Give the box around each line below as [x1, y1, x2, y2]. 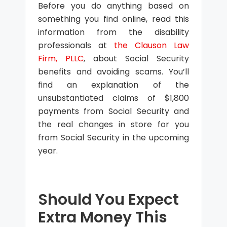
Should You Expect [37, 189, 179, 210]
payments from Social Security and [37, 105, 190, 117]
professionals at [37, 40, 114, 51]
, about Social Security [83, 53, 190, 64]
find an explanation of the [37, 79, 190, 91]
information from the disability [37, 26, 190, 38]
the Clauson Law [114, 40, 190, 51]
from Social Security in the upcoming [37, 132, 190, 143]
